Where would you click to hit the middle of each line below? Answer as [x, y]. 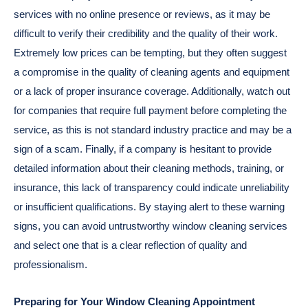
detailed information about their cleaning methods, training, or [149, 168]
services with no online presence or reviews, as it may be [142, 14]
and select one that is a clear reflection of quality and [130, 245]
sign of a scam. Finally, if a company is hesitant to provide [143, 148]
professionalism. [51, 264]
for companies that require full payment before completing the [150, 110]
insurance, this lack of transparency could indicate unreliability [152, 187]
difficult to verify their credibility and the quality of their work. [146, 33]
